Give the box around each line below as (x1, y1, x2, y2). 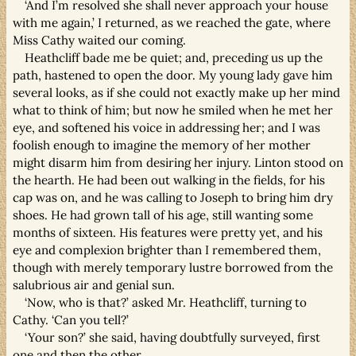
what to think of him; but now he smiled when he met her (13, 102, 333, 118)
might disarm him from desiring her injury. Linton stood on (13, 154, 343, 170)
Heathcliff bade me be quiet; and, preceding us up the (25, 49, 323, 65)
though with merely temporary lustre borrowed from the (13, 259, 333, 275)
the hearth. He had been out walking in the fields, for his (13, 172, 325, 188)
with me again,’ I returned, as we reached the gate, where (13, 14, 331, 30)
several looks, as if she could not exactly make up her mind (13, 84, 340, 100)
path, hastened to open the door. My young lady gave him (13, 67, 333, 83)
